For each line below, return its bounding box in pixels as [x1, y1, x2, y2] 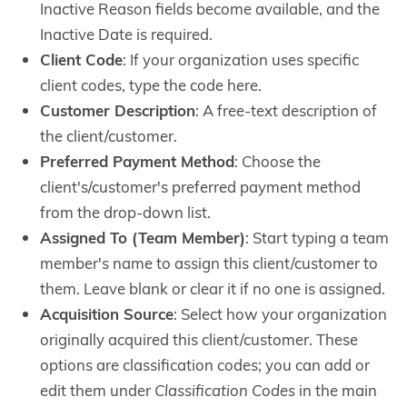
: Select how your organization [174, 303, 387, 324]
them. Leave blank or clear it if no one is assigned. [40, 278, 385, 299]
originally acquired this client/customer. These [40, 329, 358, 350]
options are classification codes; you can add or [40, 354, 370, 375]
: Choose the [234, 151, 321, 172]
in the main [295, 380, 377, 401]
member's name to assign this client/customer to [40, 253, 378, 273]
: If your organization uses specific [123, 49, 359, 70]
